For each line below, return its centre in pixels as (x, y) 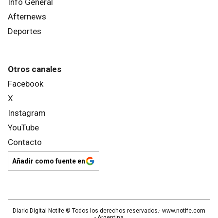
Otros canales (35, 69)
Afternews (27, 16)
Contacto (25, 142)
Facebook (26, 83)
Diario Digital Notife (38, 210)
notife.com (191, 210)
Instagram (27, 113)
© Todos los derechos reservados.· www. (120, 210)
